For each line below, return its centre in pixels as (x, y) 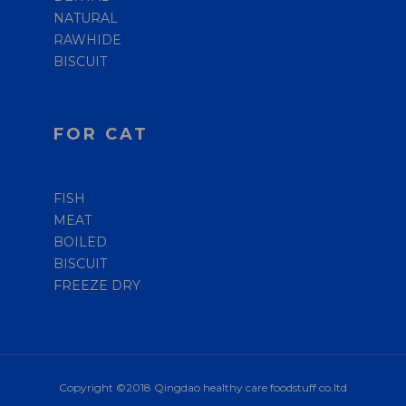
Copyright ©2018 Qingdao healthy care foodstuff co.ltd (203, 387)
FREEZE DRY (97, 285)
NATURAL (86, 18)
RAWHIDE (87, 40)
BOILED (80, 242)
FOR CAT (101, 134)
